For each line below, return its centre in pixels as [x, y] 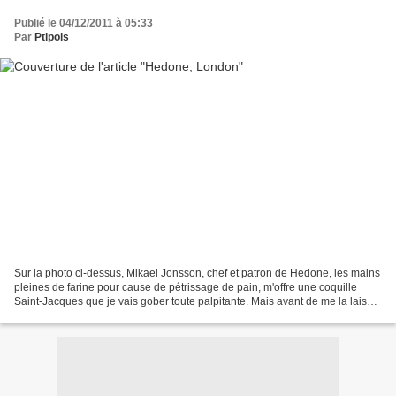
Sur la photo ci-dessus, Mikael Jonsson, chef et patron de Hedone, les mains [197, 274]
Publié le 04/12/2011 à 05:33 [84, 23]
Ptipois [52, 37]
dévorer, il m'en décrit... [69, 316]
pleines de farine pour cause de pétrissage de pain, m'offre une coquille [186, 288]
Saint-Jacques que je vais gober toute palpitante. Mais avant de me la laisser [198, 302]
